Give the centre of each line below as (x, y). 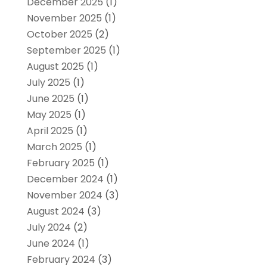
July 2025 (48, 82)
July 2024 (49, 227)
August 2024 (55, 211)
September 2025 (66, 50)
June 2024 (51, 243)
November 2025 (64, 18)
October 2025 (59, 34)
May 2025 (49, 114)
